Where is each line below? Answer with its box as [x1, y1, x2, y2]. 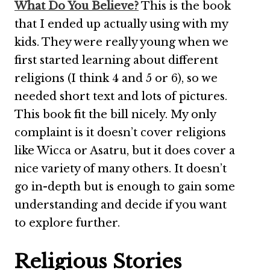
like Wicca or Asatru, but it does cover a [14, 144, 235, 157]
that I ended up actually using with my [14, 17, 228, 31]
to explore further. [14, 216, 120, 230]
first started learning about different [14, 54, 218, 67]
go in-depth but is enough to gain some [14, 180, 235, 193]
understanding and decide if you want [14, 198, 227, 212]
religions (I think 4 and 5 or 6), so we [14, 72, 218, 85]
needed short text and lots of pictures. [14, 90, 227, 103]
